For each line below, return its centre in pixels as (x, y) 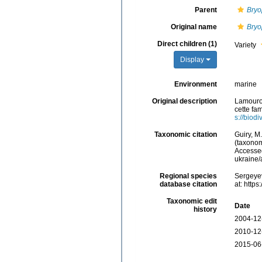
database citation (188, 184)
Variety (246, 45)
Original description (184, 101)
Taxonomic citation (185, 134)
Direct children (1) (187, 44)
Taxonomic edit (192, 201)
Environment (195, 84)
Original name (194, 27)
